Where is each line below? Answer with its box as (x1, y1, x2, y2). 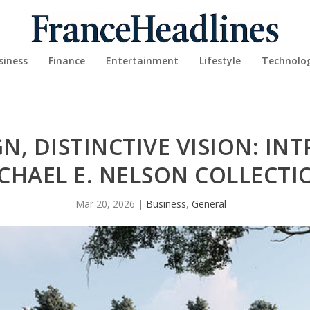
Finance (48, 54, 85, 67)
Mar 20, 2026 (75, 197, 135, 210)
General (192, 197, 226, 210)
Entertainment (106, 54, 179, 67)
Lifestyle (199, 54, 241, 67)
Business (146, 197, 186, 210)
